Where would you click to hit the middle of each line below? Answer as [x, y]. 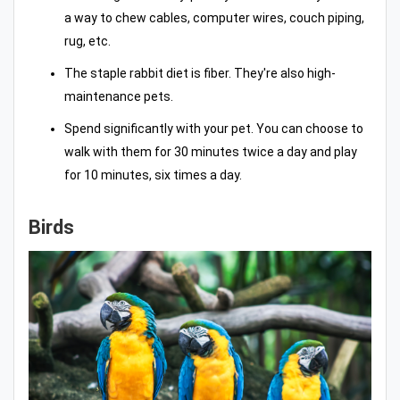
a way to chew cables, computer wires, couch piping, [214, 17]
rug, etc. [87, 41]
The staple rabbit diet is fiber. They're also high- [200, 73]
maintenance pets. [119, 96]
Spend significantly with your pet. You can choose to [214, 128]
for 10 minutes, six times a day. [153, 175]
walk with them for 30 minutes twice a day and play [211, 151]
